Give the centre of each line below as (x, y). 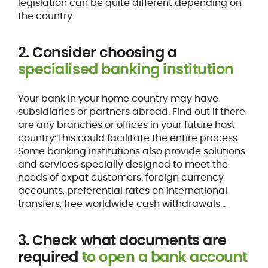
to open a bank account (165, 257)
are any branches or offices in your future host (126, 124)
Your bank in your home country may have (118, 98)
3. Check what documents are (122, 240)
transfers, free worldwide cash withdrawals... (121, 203)
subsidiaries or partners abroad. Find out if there (131, 111)
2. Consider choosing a (97, 52)
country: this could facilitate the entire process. (128, 138)
